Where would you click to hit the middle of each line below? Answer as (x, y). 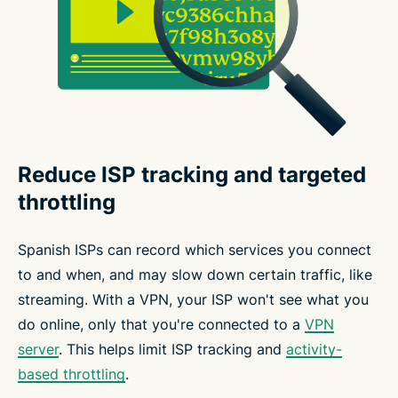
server (38, 349)
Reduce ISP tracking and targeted (192, 175)
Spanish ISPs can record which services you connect (195, 250)
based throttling (72, 374)
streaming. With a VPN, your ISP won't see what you (193, 299)
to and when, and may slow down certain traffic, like (195, 275)
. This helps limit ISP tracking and (172, 349)
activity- (314, 349)
